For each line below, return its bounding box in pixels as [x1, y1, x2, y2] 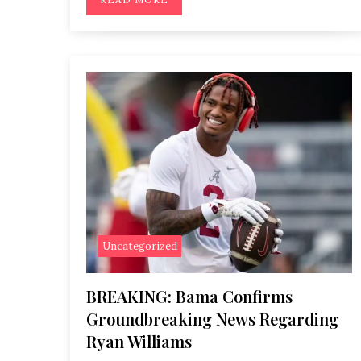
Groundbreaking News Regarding [86, 308, 338, 330]
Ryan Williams [86, 330, 192, 352]
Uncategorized [102, 239, 177, 253]
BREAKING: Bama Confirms [86, 285, 293, 307]
